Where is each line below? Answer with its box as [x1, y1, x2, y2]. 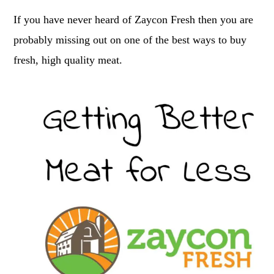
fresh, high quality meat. [13, 54, 123, 66]
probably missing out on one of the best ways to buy [13, 34, 247, 46]
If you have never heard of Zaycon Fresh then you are [13, 13, 254, 26]
